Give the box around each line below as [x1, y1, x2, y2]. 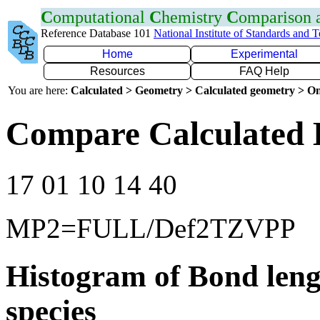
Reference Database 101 [41, 27, 154, 39]
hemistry [161, 8, 226, 26]
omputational [53, 8, 149, 26]
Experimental [231, 48, 298, 60]
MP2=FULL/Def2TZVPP [6, 212, 296, 244]
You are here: [8, 84, 71, 96]
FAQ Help [239, 65, 289, 77]
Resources [89, 65, 145, 77]
